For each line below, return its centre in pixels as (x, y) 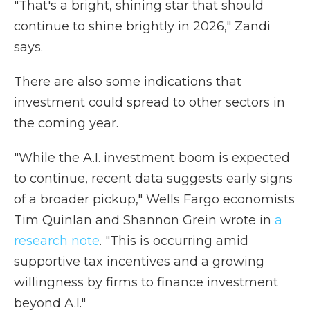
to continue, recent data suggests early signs (153, 179)
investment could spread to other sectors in (149, 102)
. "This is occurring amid (174, 241)
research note (57, 241)
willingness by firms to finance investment (146, 282)
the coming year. (66, 123)
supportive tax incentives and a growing (139, 262)
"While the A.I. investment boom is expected (152, 158)
